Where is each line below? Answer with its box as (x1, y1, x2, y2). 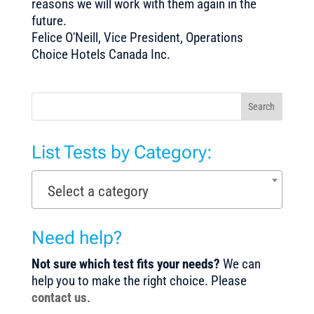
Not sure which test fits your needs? (31, 256, 223, 272)
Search (248, 101, 275, 112)
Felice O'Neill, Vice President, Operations (31, 29, 243, 46)
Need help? (31, 227, 122, 248)
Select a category (48, 182, 149, 200)
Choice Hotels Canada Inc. (31, 46, 170, 62)
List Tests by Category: (31, 142, 212, 163)
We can (222, 256, 261, 272)
